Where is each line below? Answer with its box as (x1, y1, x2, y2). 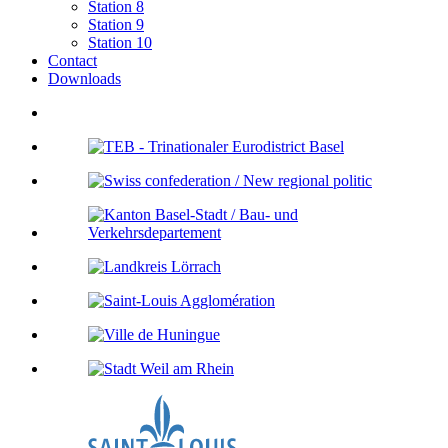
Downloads (48, 69, 121, 87)
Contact (48, 51, 97, 69)
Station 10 (88, 33, 152, 51)
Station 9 (88, 15, 144, 33)
